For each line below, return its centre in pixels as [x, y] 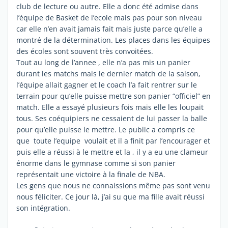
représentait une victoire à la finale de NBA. [91, 174]
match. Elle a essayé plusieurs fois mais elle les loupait [110, 107]
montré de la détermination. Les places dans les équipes [113, 40]
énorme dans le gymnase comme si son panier [96, 163]
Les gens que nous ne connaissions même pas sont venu [113, 185]
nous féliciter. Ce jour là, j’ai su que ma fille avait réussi [110, 196]
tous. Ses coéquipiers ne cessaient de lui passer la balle [112, 118]
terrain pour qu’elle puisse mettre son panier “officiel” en [113, 96]
